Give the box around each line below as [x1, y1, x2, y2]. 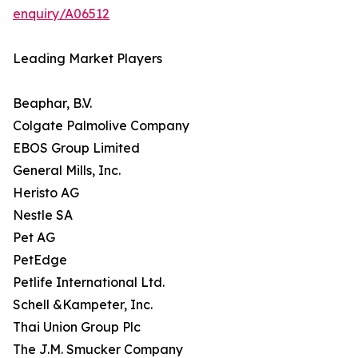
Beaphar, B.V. [13, 95, 92, 112]
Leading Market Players [13, 50, 162, 67]
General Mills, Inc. [13, 162, 121, 179]
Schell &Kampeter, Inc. [13, 296, 153, 313]
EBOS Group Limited [13, 140, 140, 157]
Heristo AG [13, 185, 79, 201]
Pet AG [13, 229, 55, 246]
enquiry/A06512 [13, 6, 109, 22]
